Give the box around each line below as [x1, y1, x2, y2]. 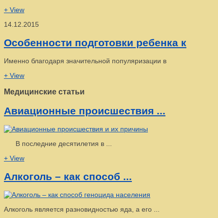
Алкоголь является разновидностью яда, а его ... [4, 205, 160, 214]
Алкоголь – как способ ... [4, 170, 132, 182]
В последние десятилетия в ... [4, 140, 112, 148]
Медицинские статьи [4, 87, 85, 96]
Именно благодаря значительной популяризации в [4, 57, 166, 65]
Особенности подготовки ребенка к [4, 36, 186, 48]
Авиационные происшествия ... [4, 105, 165, 116]
